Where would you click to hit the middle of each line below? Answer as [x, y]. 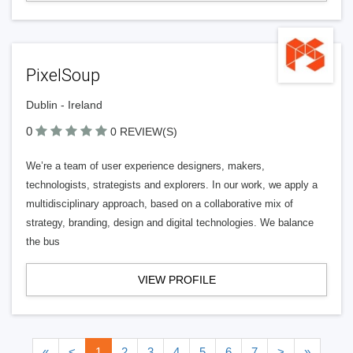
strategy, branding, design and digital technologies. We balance [170, 223]
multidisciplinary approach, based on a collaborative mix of [160, 204]
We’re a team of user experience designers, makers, [145, 166]
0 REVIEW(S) [144, 132]
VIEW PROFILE [176, 280]
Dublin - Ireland [64, 105]
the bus [43, 242]
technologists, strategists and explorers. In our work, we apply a [172, 185]
